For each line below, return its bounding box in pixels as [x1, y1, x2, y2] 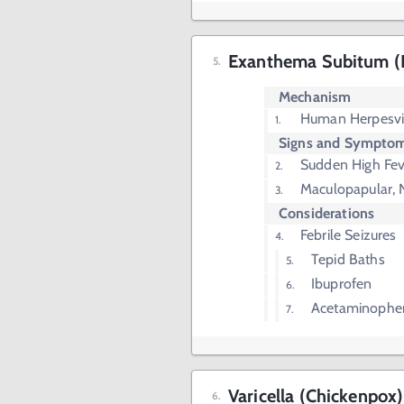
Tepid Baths [311, 251, 385, 269]
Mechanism [279, 88, 352, 106]
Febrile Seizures [300, 226, 397, 244]
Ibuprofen [311, 275, 372, 293]
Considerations [279, 205, 375, 223]
